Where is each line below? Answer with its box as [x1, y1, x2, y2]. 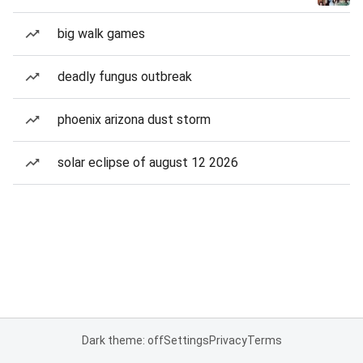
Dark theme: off [81, 334, 164, 347]
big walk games [58, 26, 145, 41]
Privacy [208, 334, 247, 347]
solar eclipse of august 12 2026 [58, 155, 238, 170]
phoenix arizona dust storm [58, 112, 211, 127]
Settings [163, 334, 209, 347]
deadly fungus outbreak [58, 69, 192, 84]
